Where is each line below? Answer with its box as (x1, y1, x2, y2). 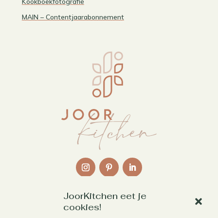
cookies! (63, 201, 101, 213)
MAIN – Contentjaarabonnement (21, 13, 124, 22)
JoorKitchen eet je (63, 190, 146, 201)
